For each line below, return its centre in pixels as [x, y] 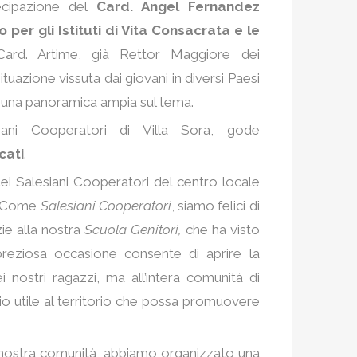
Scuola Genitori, [135, 229]
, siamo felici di [215, 205]
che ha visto [222, 229]
